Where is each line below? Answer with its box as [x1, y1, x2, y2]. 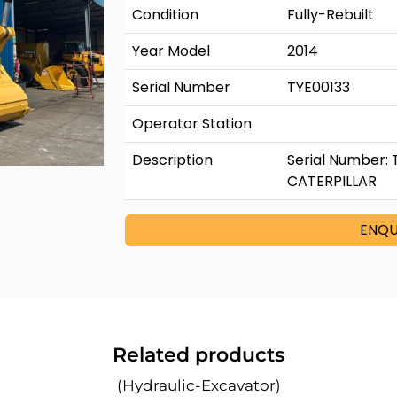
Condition [132, 4, 198, 25]
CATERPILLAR [287, 171, 377, 191]
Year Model [132, 41, 210, 61]
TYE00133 [287, 77, 350, 97]
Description [132, 150, 213, 170]
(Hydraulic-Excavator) [116, 377, 281, 394]
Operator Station [132, 113, 252, 134]
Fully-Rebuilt [287, 4, 374, 25]
